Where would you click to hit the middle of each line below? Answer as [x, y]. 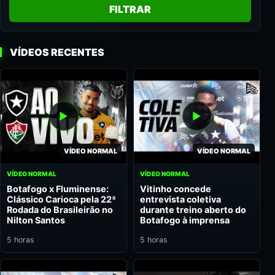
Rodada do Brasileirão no [60, 209]
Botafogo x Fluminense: [58, 188]
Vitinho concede [176, 188]
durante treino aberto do [193, 209]
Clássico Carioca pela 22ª [61, 199]
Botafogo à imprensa [185, 220]
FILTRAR [130, 9]
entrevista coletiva [180, 199]
